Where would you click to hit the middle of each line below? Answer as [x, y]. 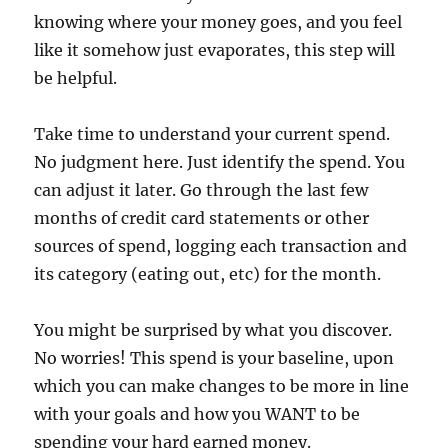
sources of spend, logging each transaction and [221, 245]
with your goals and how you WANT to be [197, 413]
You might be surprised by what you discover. [213, 329]
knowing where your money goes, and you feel [218, 21]
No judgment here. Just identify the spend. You [220, 161]
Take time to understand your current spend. [212, 133]
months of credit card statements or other [202, 217]
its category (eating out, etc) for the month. [208, 273]
